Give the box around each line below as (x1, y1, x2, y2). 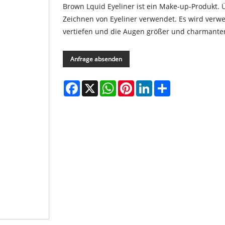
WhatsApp (116, 79, 151, 89)
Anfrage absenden (70, 54, 123, 63)
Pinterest (134, 79, 165, 89)
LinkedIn (152, 79, 181, 89)
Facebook (80, 79, 111, 89)
